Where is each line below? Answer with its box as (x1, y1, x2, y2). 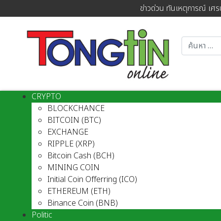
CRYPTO (32, 91, 61, 103)
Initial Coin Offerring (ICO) (47, 174, 137, 186)
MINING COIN (47, 162, 100, 174)
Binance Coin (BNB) (47, 197, 118, 210)
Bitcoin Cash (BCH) (47, 150, 114, 162)
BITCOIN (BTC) (47, 114, 101, 127)
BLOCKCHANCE (47, 103, 105, 115)
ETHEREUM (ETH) (47, 185, 110, 198)
